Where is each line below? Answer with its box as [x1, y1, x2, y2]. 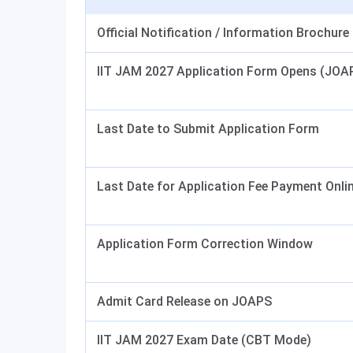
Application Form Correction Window [97, 236, 313, 251]
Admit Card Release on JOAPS [97, 294, 272, 309]
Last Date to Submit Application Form [97, 121, 319, 136]
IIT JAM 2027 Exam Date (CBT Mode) [97, 333, 311, 347]
